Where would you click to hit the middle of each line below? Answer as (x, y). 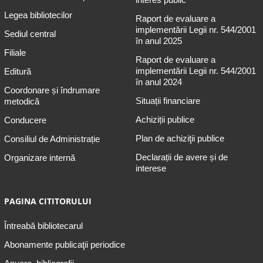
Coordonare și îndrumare (52, 90)
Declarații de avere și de (181, 157)
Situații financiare (168, 101)
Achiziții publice (165, 120)
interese (151, 168)
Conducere (25, 120)
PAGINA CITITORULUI (48, 201)
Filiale (15, 53)
